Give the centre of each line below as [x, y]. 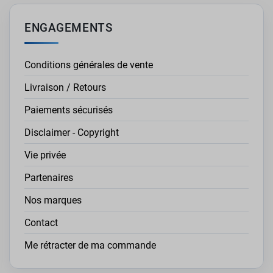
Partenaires [49, 177]
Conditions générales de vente [89, 65]
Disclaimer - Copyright [72, 132]
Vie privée [45, 155]
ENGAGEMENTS [69, 28]
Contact [41, 222]
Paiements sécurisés [69, 110]
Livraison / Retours [65, 87]
